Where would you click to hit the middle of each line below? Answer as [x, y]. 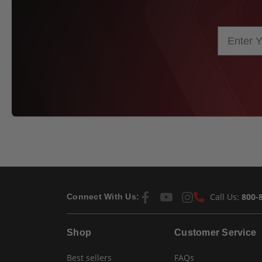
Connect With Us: [103, 197]
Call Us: [225, 196]
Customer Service [216, 232]
